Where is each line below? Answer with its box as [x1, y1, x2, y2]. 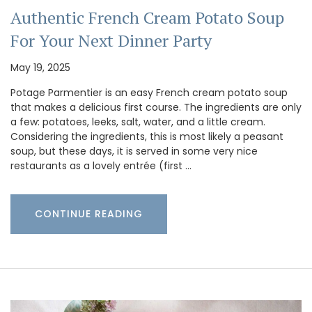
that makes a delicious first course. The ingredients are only [10, 100, 302, 114]
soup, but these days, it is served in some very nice [10, 143, 258, 158]
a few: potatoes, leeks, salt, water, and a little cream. [10, 114, 265, 129]
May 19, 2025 [10, 60, 70, 75]
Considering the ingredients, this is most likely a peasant [10, 129, 283, 143]
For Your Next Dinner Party [10, 29, 212, 52]
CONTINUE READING [35, 206, 143, 221]
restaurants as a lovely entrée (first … [10, 158, 192, 173]
